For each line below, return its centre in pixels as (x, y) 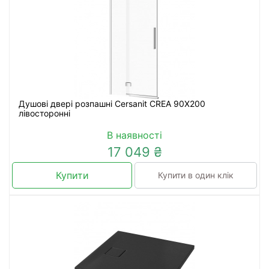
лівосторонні (44, 113)
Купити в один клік (196, 175)
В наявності (134, 135)
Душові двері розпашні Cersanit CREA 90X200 (112, 104)
